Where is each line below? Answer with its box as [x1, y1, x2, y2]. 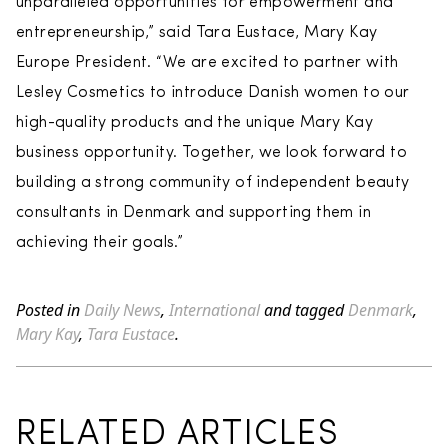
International [169, 299, 260, 321]
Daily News [84, 299, 161, 321]
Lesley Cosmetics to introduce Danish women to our [16, 85, 410, 101]
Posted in [16, 299, 84, 321]
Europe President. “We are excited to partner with [16, 55, 399, 71]
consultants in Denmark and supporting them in [16, 205, 371, 221]
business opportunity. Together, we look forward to [16, 145, 407, 161]
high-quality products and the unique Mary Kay [16, 115, 373, 131]
